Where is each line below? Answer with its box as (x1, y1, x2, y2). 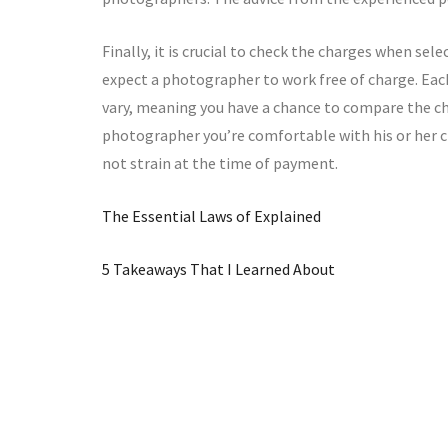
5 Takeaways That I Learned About (102, 259, 335, 279)
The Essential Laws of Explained (102, 206, 321, 226)
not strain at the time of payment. (102, 153, 338, 173)
